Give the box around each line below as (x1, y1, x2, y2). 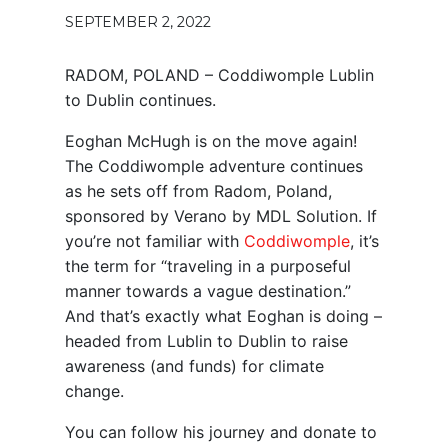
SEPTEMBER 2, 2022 (65, 13, 211, 32)
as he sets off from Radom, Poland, (65, 181, 332, 202)
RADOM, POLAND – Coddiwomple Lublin (65, 65, 374, 86)
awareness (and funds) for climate (65, 356, 324, 377)
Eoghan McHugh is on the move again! (65, 131, 357, 152)
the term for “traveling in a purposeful (65, 256, 351, 277)
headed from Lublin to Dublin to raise (65, 331, 348, 352)
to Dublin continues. (65, 90, 216, 111)
